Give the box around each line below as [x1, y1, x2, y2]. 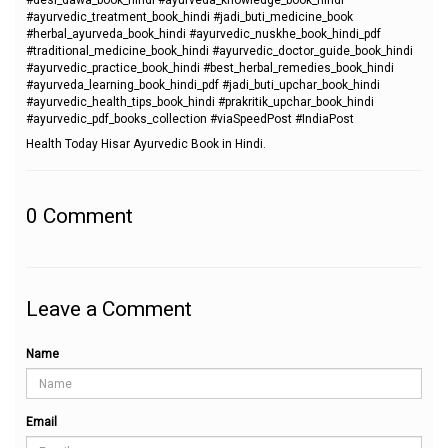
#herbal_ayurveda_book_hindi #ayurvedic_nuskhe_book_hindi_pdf [26, 26, 381, 41]
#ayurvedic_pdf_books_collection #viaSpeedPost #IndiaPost [26, 111, 354, 126]
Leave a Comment [26, 296, 192, 321]
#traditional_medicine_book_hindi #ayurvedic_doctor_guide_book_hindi [26, 43, 413, 58]
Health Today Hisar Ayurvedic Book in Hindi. [26, 137, 266, 151]
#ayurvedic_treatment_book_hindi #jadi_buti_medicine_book [26, 9, 353, 24]
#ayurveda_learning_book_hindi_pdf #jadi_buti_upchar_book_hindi [26, 77, 380, 92]
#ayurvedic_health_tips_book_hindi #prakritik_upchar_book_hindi [26, 94, 374, 109]
